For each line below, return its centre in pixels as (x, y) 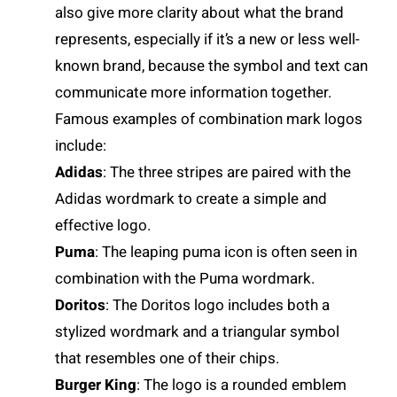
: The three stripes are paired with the (227, 173)
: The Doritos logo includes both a (218, 306)
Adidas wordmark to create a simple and (191, 199)
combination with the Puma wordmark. (185, 279)
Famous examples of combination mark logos (209, 120)
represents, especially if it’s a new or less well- (208, 40)
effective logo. (103, 226)
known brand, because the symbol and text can (212, 66)
